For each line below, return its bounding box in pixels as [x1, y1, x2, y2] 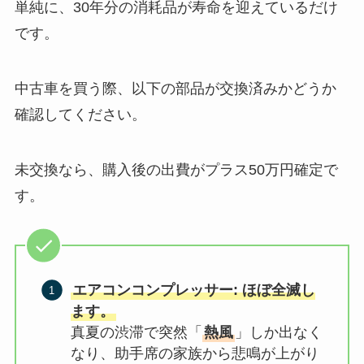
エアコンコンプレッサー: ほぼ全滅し [72, 281, 316, 298]
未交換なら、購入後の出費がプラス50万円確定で [14, 161, 338, 178]
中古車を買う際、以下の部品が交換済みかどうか [14, 80, 336, 97]
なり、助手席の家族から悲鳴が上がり [71, 344, 320, 362]
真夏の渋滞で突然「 [71, 323, 203, 340]
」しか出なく [235, 323, 323, 340]
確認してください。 [14, 106, 146, 123]
